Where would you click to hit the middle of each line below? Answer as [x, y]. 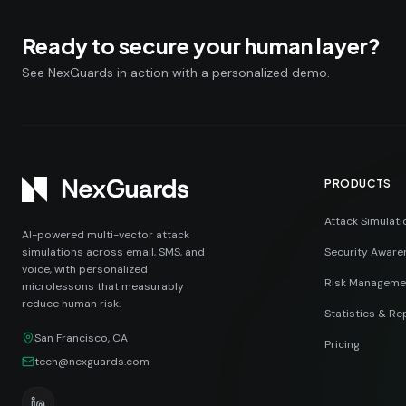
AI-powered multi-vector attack [106, 234]
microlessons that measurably [103, 286]
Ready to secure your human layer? [201, 45]
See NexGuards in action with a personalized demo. [176, 72]
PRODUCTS [358, 183]
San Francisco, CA [81, 338]
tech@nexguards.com [92, 361]
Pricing [342, 344]
